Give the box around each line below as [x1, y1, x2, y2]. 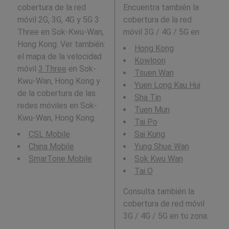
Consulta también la [123, 186, 194, 196]
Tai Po [134, 117, 157, 127]
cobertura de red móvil [123, 198, 204, 209]
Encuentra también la [123, 2, 199, 12]
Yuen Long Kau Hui [134, 80, 200, 90]
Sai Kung [134, 129, 165, 139]
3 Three [38, 63, 66, 74]
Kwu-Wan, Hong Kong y [17, 76, 100, 86]
